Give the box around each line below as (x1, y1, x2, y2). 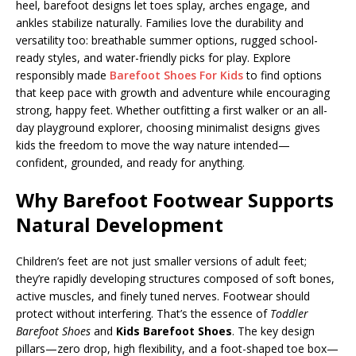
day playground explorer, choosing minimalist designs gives (16, 120, 320, 135)
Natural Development (16, 211, 223, 238)
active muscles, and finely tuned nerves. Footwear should (16, 288, 310, 304)
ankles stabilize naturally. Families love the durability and (16, 15, 304, 30)
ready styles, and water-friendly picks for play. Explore (16, 50, 291, 65)
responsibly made (16, 68, 110, 83)
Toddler (270, 306, 308, 321)
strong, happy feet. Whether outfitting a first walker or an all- (16, 103, 327, 118)
